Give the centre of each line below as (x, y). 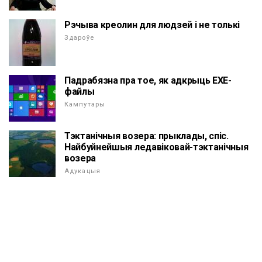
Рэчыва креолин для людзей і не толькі (152, 25)
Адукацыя (82, 171)
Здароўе (79, 38)
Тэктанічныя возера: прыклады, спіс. (146, 136)
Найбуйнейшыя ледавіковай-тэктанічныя (156, 147)
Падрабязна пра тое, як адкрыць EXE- (148, 81)
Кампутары (85, 105)
